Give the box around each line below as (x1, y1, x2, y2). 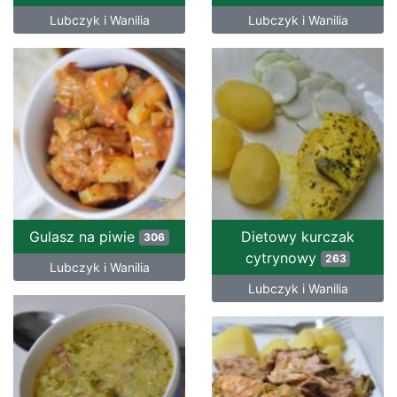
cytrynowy (245, 249, 321, 268)
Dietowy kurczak (241, 228, 354, 246)
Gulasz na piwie (29, 228, 140, 246)
